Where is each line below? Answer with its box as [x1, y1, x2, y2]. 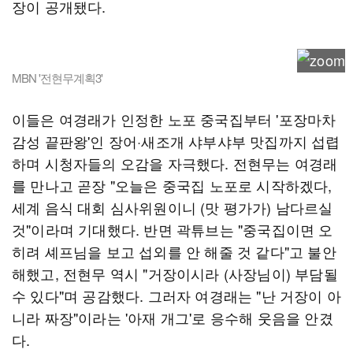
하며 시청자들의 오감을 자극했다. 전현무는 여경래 [12, 153, 338, 173]
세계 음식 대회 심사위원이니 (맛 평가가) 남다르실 [12, 197, 333, 217]
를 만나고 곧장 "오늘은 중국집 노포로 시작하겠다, [12, 175, 333, 195]
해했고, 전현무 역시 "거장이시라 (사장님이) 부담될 [12, 263, 338, 284]
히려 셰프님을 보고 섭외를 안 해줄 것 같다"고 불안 [12, 241, 336, 262]
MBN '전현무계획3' [12, 69, 102, 86]
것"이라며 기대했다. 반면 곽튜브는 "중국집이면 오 [12, 219, 333, 240]
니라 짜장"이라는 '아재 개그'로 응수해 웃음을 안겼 [12, 307, 333, 328]
